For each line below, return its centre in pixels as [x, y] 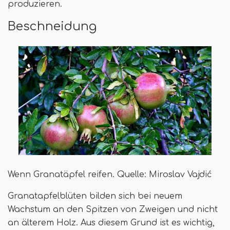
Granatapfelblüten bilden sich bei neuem [95, 196]
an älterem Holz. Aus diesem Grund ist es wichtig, [111, 223]
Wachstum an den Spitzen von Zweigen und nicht [113, 209]
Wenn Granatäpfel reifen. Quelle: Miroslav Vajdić [110, 174]
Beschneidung [52, 26]
